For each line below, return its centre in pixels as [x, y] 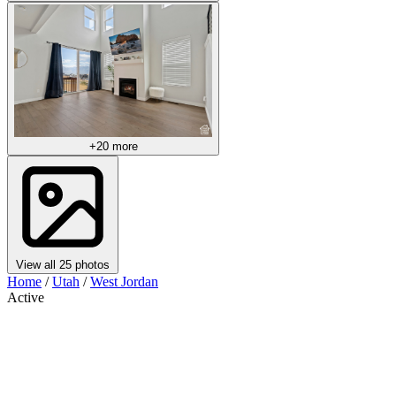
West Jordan [124, 281]
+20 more [113, 146]
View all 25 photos [63, 264]
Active [26, 297]
